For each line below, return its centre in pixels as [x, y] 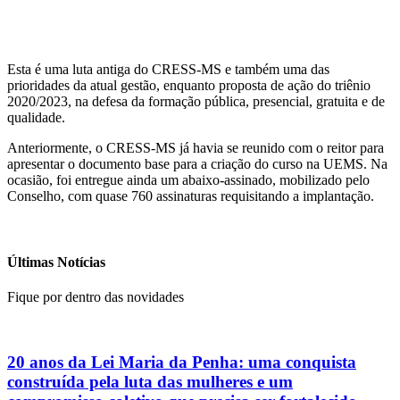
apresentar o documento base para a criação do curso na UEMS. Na [197, 164]
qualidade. [36, 118]
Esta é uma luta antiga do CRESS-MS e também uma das [168, 70]
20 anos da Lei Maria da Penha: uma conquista [182, 362]
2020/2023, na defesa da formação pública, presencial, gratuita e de [196, 102]
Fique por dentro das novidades [96, 296]
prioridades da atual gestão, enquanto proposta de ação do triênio [189, 86]
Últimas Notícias [56, 262]
